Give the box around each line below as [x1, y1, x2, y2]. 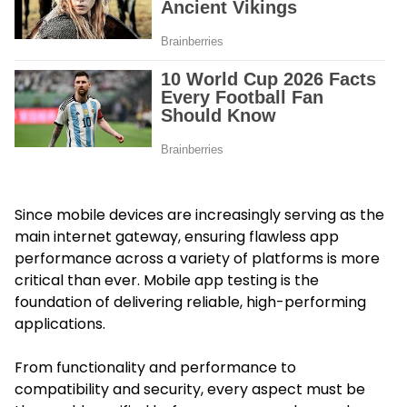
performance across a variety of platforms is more [15, 247, 380, 269]
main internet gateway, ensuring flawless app [15, 225, 339, 247]
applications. [15, 313, 105, 334]
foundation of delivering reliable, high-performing [15, 291, 366, 313]
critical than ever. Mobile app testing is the [15, 269, 319, 291]
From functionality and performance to [15, 356, 296, 378]
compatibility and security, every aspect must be [15, 378, 365, 400]
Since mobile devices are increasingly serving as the [15, 203, 384, 225]
